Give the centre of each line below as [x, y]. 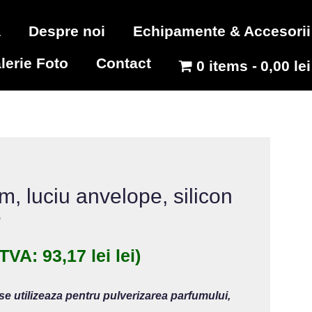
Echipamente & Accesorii [221, 31]
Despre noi [67, 31]
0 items [223, 66]
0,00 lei [285, 66]
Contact [124, 63]
